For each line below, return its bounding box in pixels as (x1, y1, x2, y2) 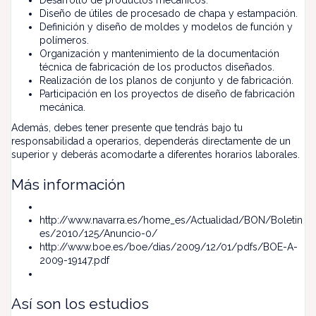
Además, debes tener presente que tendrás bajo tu (11, 122, 243, 133)
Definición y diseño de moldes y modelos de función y (39, 21, 293, 32)
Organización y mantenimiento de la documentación (39, 48, 279, 59)
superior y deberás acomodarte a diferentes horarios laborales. (11, 149, 300, 160)
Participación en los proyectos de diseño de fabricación (39, 88, 295, 99)
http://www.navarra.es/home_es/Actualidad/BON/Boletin (39, 214, 303, 226)
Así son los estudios (11, 295, 149, 312)
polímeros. (39, 35, 89, 46)
